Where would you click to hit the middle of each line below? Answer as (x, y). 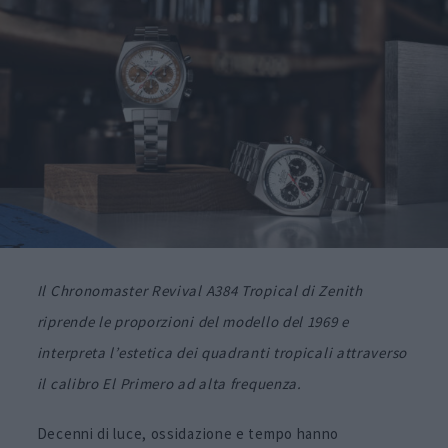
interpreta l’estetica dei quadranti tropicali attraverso (221, 352)
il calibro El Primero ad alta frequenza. (169, 383)
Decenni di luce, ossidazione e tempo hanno (188, 433)
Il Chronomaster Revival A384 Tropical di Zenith (199, 290)
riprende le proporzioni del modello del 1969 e (192, 321)
